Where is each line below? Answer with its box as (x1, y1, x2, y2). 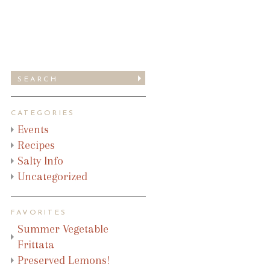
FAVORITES (11, 209, 67, 216)
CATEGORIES (11, 109, 75, 117)
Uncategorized (17, 169, 87, 183)
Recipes (17, 138, 55, 152)
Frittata (17, 237, 54, 251)
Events (17, 122, 49, 136)
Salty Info (17, 154, 63, 168)
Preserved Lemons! (17, 253, 110, 267)
